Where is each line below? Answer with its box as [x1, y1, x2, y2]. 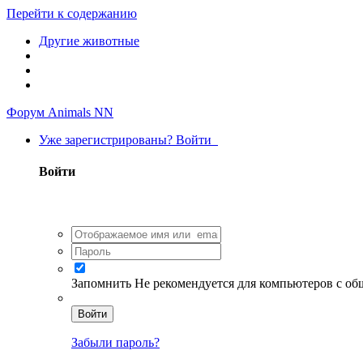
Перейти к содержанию [6, 6, 137, 20]
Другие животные [39, 34, 139, 48]
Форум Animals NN [6, 105, 113, 119]
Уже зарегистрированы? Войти [39, 133, 218, 147]
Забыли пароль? [71, 335, 160, 349]
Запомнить [71, 275, 131, 290]
